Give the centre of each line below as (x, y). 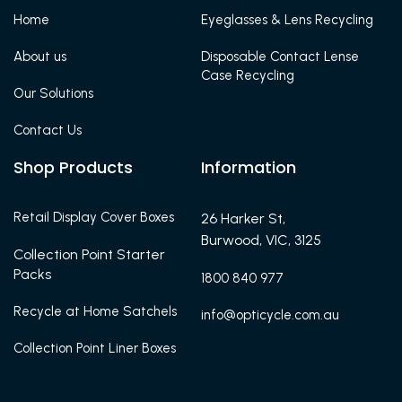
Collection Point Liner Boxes (95, 348)
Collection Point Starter (89, 254)
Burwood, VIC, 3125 (261, 240)
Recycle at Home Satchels (95, 311)
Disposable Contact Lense (280, 56)
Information (249, 167)
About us (40, 56)
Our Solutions (53, 93)
